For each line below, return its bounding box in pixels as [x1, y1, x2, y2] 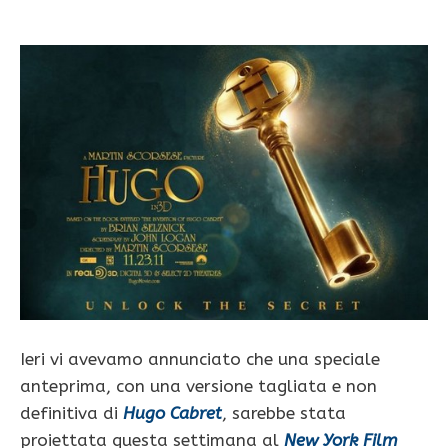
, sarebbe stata [222, 402, 346, 423]
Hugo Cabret [123, 402, 222, 423]
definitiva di [20, 402, 123, 423]
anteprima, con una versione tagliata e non [20, 375, 377, 396]
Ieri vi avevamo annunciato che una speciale [20, 348, 380, 369]
